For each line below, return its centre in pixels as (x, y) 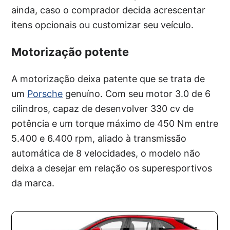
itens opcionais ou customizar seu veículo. (103, 25)
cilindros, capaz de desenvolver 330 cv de (103, 109)
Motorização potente (70, 52)
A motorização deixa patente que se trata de (108, 79)
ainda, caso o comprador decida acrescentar (109, 10)
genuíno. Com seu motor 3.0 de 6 (137, 94)
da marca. (33, 183)
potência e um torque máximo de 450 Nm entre (115, 123)
